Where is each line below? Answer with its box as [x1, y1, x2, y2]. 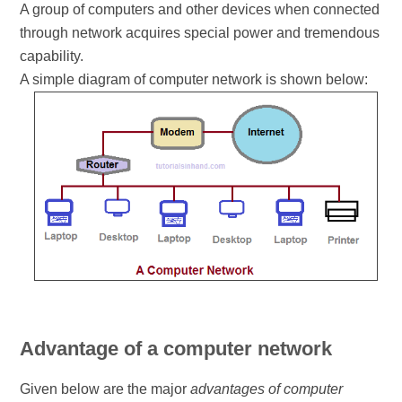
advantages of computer [190, 380, 344, 397]
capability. [20, 48, 88, 64]
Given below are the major [20, 380, 191, 397]
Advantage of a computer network [20, 336, 333, 360]
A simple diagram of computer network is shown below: [20, 71, 369, 87]
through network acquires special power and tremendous [20, 24, 380, 40]
